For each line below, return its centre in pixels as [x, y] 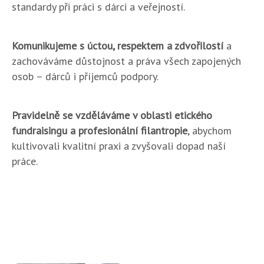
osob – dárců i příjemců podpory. [85, 76]
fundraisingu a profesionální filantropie [100, 131]
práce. [25, 161]
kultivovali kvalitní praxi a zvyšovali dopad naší [119, 146]
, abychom [209, 131]
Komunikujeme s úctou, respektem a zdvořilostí [118, 46]
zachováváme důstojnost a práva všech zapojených [126, 61]
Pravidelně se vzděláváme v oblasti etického [112, 115]
